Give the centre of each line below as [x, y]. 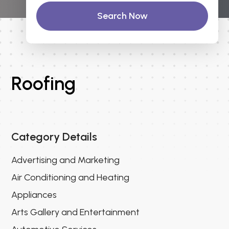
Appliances [34, 194]
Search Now [122, 16]
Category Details [54, 136]
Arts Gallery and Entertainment [76, 212]
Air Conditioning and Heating [71, 177]
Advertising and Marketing [66, 160]
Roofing [44, 83]
